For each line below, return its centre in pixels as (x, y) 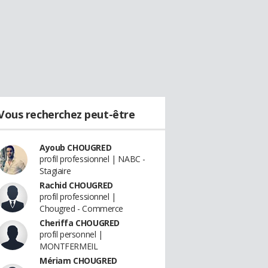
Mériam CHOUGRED (78, 261)
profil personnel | (71, 234)
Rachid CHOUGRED (76, 185)
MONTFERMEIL (69, 246)
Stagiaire (55, 171)
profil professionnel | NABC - (92, 159)
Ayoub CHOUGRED (76, 147)
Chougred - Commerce (82, 208)
